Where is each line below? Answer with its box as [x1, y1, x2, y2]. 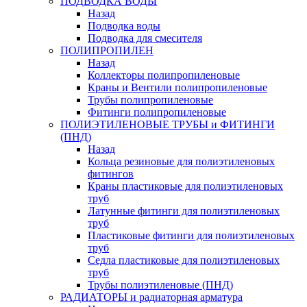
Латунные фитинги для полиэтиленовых [88, 204, 280, 217]
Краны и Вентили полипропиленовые [88, 81, 267, 93]
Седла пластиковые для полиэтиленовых [88, 254, 280, 266]
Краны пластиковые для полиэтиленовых [88, 180, 283, 192]
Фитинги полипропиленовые [88, 106, 226, 118]
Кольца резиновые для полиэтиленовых [88, 155, 275, 167]
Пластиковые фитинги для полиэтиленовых [88, 229, 295, 241]
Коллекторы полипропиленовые [88, 69, 240, 81]
